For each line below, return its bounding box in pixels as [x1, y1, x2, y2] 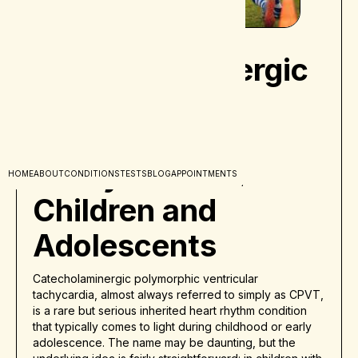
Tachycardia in [33, 157, 245, 194]
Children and [33, 192, 217, 229]
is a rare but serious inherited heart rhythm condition [33, 304, 307, 318]
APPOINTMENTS [171, 168, 237, 178]
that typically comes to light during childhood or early [33, 320, 312, 334]
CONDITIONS [64, 168, 120, 178]
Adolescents [33, 227, 217, 265]
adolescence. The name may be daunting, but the [33, 336, 296, 350]
